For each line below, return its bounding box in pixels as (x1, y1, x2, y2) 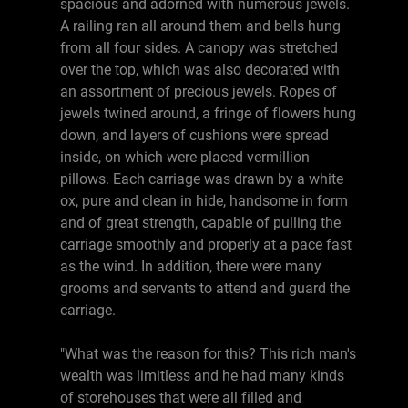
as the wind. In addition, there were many (60, 258, 321, 275)
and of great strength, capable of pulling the (60, 214, 341, 231)
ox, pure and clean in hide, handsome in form (60, 192, 348, 209)
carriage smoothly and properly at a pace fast (60, 236, 352, 253)
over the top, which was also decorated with (60, 61, 340, 78)
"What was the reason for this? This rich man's (60, 345, 356, 362)
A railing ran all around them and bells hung (60, 17, 341, 35)
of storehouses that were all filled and (60, 389, 301, 406)
